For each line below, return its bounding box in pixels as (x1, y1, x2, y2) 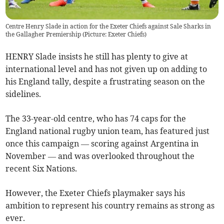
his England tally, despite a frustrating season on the (5, 76, 205, 87)
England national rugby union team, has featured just (5, 126, 210, 136)
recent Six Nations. (5, 163, 77, 174)
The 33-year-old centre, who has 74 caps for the (5, 113, 186, 124)
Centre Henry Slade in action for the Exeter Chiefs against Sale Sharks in (5, 22, 211, 30)
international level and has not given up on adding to (5, 64, 207, 74)
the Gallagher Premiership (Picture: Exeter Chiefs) (5, 30, 147, 38)
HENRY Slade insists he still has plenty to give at (5, 51, 188, 62)
